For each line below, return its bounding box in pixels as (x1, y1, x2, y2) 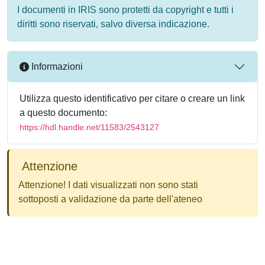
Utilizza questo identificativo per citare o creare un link (20, 93, 245, 104)
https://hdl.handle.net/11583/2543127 (20, 122, 159, 132)
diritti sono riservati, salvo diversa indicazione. (17, 18, 209, 29)
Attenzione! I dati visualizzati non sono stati (18, 179, 198, 190)
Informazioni (29, 62, 83, 72)
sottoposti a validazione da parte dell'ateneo (18, 193, 202, 204)
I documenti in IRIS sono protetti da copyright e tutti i (17, 4, 234, 15)
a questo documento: (20, 107, 107, 118)
